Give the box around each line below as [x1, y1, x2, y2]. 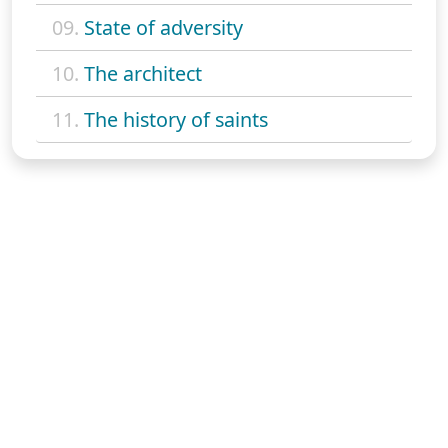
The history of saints [84, 105, 268, 133]
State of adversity [84, 13, 243, 41]
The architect [84, 59, 202, 87]
